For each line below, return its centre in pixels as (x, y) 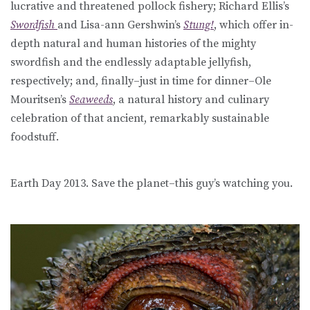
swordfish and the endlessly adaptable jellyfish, (131, 63)
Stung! (199, 25)
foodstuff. (35, 137)
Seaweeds (91, 100)
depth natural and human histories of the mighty (133, 44)
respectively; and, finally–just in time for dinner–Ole (141, 81)
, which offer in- (254, 25)
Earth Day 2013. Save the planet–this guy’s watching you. (152, 184)
